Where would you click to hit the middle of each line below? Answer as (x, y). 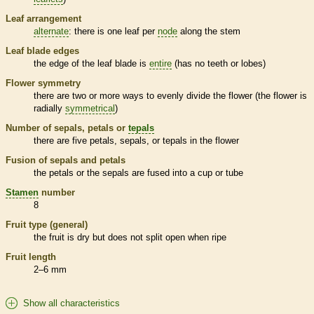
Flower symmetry (43, 83)
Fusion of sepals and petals (66, 160)
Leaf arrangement (43, 18)
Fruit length (31, 257)
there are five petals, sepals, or (98, 140)
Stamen (22, 192)
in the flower (213, 140)
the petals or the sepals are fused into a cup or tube (138, 172)
